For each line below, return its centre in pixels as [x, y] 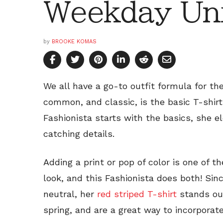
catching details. [79, 133]
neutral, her [69, 194]
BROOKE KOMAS [74, 41]
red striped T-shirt [135, 194]
